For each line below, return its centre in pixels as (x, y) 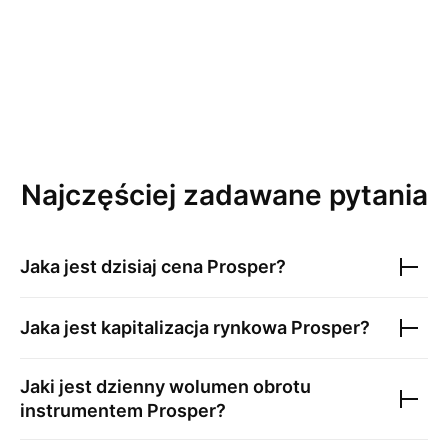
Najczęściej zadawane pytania (224, 195)
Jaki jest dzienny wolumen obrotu (165, 386)
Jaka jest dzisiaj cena (113, 266)
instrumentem (83, 410)
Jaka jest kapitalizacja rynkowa (155, 327)
